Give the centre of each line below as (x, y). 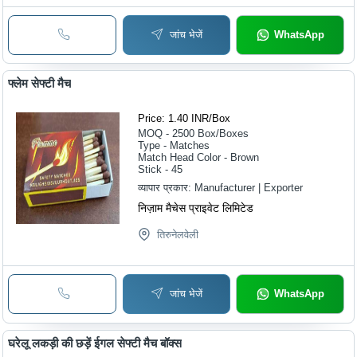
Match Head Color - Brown (199, 158)
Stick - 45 (161, 170)
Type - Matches (174, 146)
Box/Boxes (224, 134)
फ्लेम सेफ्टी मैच (40, 84)
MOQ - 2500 (167, 134)
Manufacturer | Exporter (249, 188)
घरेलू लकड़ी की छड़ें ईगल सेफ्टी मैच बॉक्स (95, 343)
